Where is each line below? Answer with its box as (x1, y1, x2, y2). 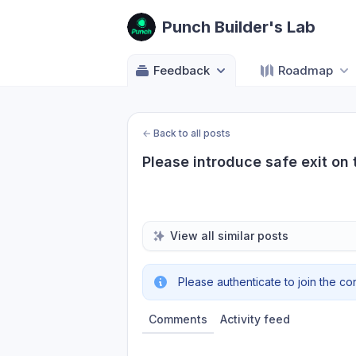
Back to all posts (153, 127, 230, 139)
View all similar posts (170, 229, 288, 242)
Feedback (153, 63, 210, 78)
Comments (149, 312, 207, 326)
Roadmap (278, 63, 333, 78)
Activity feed (220, 312, 290, 326)
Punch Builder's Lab (162, 17, 315, 37)
